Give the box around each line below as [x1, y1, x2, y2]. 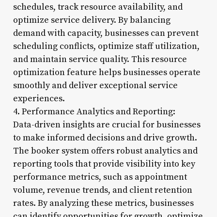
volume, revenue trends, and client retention [13, 184, 192, 196]
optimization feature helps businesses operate [13, 66, 201, 78]
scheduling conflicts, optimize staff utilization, [13, 40, 200, 52]
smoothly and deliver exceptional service [13, 79, 178, 91]
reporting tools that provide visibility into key [13, 158, 195, 170]
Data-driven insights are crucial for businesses [13, 119, 201, 130]
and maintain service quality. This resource [13, 53, 187, 65]
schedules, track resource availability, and [13, 1, 183, 13]
